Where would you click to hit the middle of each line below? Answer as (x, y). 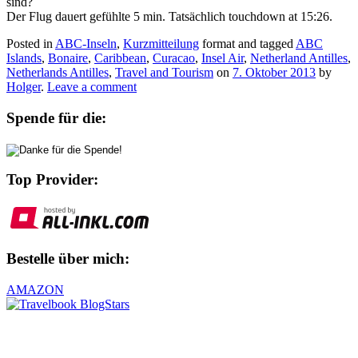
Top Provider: (52, 180)
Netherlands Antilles (58, 72)
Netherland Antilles (299, 58)
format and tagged (247, 43)
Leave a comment (92, 86)
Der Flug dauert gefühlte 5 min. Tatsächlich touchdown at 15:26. (169, 16)
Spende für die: (56, 117)
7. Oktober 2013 (274, 72)
